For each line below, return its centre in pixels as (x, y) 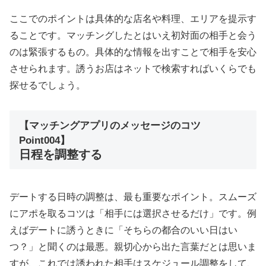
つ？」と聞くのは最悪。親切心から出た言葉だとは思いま (133, 246)
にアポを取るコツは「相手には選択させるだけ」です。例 (133, 213)
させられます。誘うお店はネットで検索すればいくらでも (133, 68)
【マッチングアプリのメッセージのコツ (110, 126)
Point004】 (45, 141)
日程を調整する (61, 155)
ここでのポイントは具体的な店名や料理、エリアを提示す (133, 18)
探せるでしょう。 (47, 85)
